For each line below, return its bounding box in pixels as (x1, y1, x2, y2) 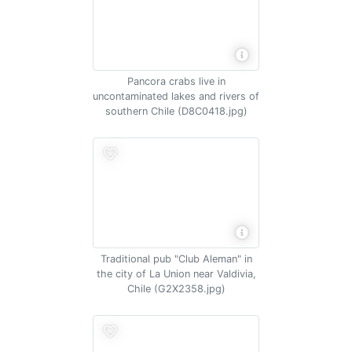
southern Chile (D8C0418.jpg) (104, 105, 247, 117)
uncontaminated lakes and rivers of (93, 90, 259, 102)
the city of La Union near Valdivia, (96, 268, 256, 280)
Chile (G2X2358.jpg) (126, 283, 225, 295)
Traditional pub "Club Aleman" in (100, 253, 252, 265)
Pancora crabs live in (126, 75, 225, 87)
